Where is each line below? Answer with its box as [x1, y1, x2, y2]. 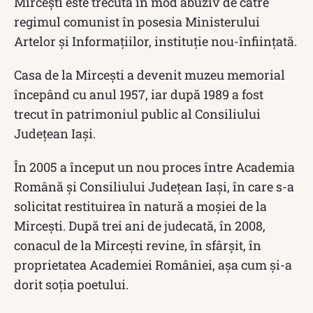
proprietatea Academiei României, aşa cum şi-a [14, 256, 292, 273]
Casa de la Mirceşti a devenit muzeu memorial [14, 66, 285, 83]
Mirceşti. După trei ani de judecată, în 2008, [14, 217, 265, 234]
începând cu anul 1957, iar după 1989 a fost [14, 85, 263, 103]
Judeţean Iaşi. [14, 124, 96, 142]
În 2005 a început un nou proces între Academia [14, 158, 295, 175]
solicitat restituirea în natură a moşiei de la [14, 197, 267, 214]
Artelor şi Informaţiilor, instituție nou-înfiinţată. [14, 32, 297, 50]
